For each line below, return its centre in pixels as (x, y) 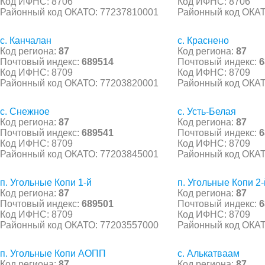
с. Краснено (203, 40)
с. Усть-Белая (207, 111)
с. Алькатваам (209, 253)
